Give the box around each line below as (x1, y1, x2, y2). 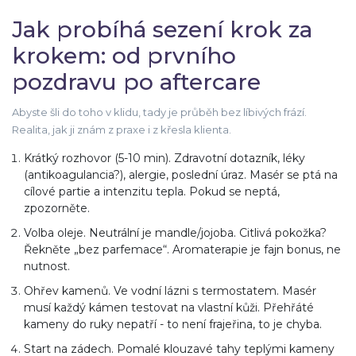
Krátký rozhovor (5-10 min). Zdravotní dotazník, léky (24, 151, 305, 166)
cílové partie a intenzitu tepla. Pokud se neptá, (24, 184, 280, 199)
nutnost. (24, 259, 70, 274)
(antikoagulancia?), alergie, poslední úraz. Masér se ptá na (24, 168, 338, 183)
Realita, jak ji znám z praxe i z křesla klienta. (12, 123, 231, 137)
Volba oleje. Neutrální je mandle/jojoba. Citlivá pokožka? (24, 226, 327, 241)
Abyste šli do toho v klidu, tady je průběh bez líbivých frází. (12, 106, 307, 119)
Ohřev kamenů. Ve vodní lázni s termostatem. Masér (24, 284, 316, 299)
